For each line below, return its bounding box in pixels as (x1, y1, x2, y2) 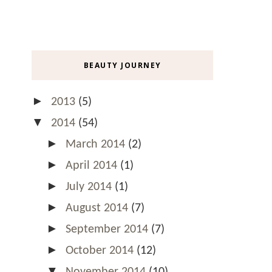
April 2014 (66, 159, 120, 172)
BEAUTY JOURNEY (83, 59, 161, 70)
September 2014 (66, 223, 151, 236)
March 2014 (66, 138, 128, 151)
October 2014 (66, 244, 137, 257)
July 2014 (66, 180, 115, 193)
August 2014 (66, 202, 131, 214)
